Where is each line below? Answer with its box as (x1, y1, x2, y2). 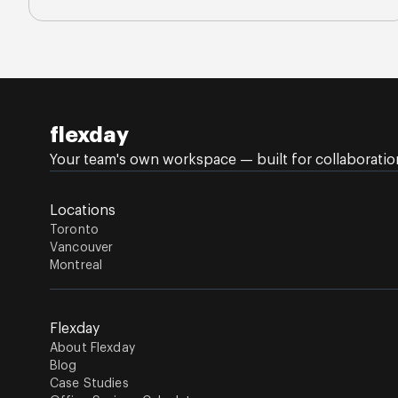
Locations (50, 203, 115, 218)
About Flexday (50, 342, 135, 354)
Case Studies (50, 378, 129, 390)
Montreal (50, 259, 103, 272)
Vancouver (50, 242, 114, 254)
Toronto (50, 224, 99, 236)
